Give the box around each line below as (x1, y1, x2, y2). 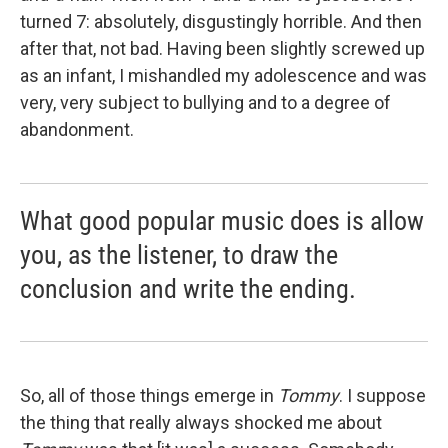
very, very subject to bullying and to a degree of (20, 92, 391, 114)
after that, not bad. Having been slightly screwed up (20, 38, 425, 60)
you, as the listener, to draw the (20, 240, 338, 271)
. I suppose (339, 385, 426, 407)
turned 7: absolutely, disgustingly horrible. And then (20, 11, 422, 33)
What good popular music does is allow (20, 206, 424, 237)
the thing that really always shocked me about (20, 412, 382, 434)
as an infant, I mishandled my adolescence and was (20, 65, 427, 87)
